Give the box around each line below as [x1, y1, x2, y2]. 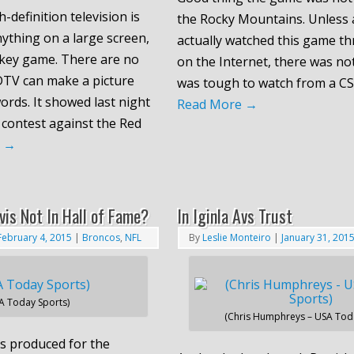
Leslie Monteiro [201, 230, 271, 244]
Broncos [82, 230, 120, 244]
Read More [176, 95, 245, 113]
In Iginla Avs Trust [176, 202, 292, 228]
